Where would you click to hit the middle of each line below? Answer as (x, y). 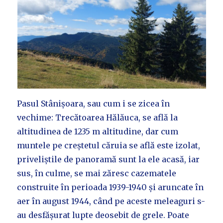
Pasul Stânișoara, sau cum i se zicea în (94, 104)
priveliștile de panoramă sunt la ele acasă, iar (109, 160)
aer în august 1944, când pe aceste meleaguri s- (111, 201)
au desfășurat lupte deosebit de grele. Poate (103, 215)
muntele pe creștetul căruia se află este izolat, (109, 146)
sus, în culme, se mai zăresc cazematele (97, 173)
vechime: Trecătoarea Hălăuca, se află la (98, 118)
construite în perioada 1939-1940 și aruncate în (111, 187)
